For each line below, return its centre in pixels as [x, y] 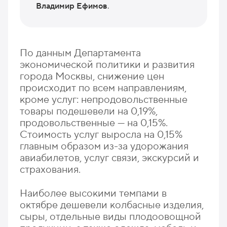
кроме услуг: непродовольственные [104, 100]
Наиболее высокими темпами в [93, 193]
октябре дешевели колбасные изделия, [112, 205]
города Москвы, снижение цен [92, 76]
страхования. [50, 169]
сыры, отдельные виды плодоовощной [111, 216]
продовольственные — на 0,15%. [94, 123]
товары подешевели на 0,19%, [89, 111]
